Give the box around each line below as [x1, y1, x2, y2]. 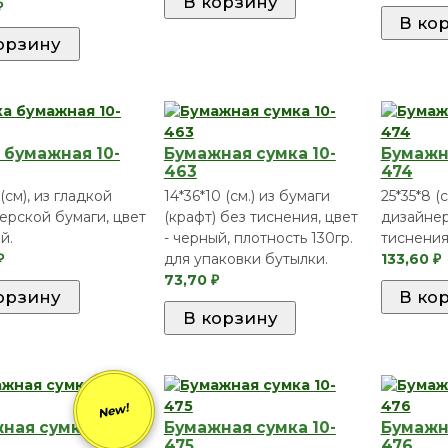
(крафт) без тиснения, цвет [163, 208, 358, 227]
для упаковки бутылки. [163, 250, 328, 269]
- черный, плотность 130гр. [163, 229, 353, 248]
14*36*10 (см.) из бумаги [163, 187, 330, 206]
